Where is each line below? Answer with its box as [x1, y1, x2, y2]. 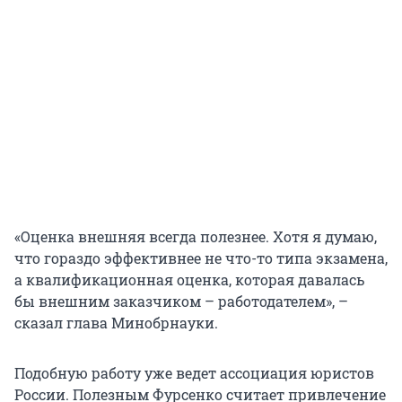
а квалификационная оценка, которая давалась [14, 270, 364, 290]
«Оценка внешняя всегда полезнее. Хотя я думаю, [14, 227, 377, 247]
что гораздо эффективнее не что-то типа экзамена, [14, 249, 388, 268]
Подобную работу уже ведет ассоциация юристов [14, 363, 374, 383]
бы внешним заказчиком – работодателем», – [14, 292, 348, 311]
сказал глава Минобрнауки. [14, 313, 218, 333]
